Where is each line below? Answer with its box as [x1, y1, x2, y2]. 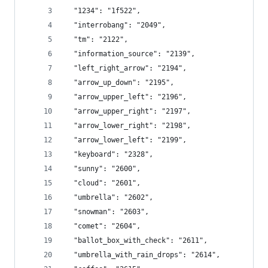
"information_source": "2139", [65, 50, 195, 58]
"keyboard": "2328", [65, 150, 153, 159]
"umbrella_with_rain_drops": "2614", [65, 251, 220, 259]
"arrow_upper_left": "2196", [65, 93, 187, 101]
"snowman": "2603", [65, 208, 149, 216]
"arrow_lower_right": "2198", [65, 121, 191, 130]
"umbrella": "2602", [65, 193, 153, 202]
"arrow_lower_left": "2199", [65, 136, 187, 144]
